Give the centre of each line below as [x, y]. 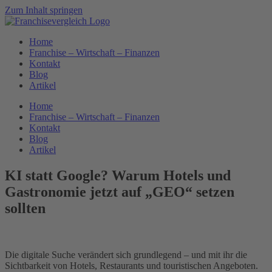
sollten [25, 208]
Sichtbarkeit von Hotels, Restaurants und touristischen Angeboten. [131, 265]
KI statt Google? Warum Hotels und [118, 175]
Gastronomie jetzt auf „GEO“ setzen [120, 192]
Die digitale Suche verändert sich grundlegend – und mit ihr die [126, 254]
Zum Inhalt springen [44, 10]
